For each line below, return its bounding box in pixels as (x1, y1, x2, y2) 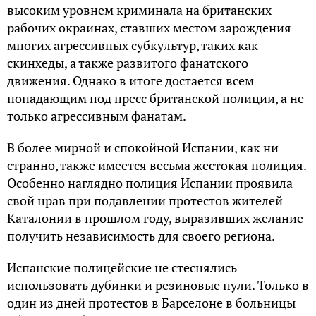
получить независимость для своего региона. (7, 227, 275, 244)
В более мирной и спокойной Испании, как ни (7, 139, 279, 156)
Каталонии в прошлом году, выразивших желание (7, 209, 303, 226)
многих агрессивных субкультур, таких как (7, 37, 258, 54)
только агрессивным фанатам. (7, 107, 186, 124)
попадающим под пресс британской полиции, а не (7, 90, 304, 107)
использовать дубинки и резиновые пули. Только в (7, 276, 309, 293)
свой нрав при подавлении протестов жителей (7, 192, 283, 209)
